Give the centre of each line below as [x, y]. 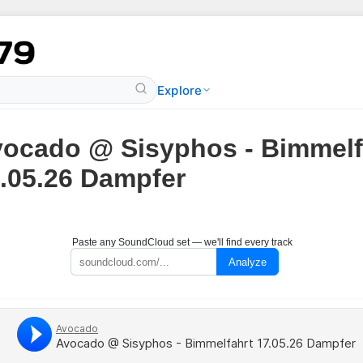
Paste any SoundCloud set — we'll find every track [182, 242]
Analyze [248, 262]
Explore [180, 90]
